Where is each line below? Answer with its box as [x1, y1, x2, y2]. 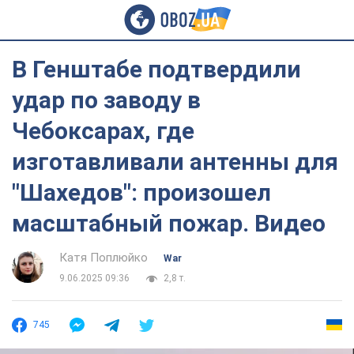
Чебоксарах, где [12, 117, 194, 145]
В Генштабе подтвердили [12, 55, 301, 83]
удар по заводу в [12, 86, 201, 114]
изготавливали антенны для [12, 148, 338, 175]
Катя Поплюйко [59, 250, 148, 265]
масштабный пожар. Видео [12, 209, 326, 237]
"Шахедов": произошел [12, 179, 271, 206]
